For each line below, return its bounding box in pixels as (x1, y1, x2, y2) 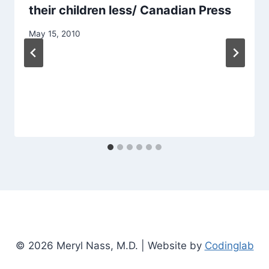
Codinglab (204, 240, 254, 252)
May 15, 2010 (29, 28, 80, 38)
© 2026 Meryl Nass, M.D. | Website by (15, 240, 205, 252)
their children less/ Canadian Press (29, 3, 231, 18)
